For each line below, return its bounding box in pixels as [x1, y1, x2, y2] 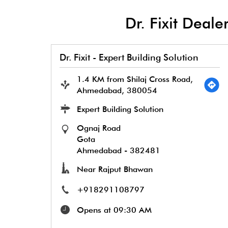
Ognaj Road [76, 123, 121, 133]
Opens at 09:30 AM [76, 205, 152, 215]
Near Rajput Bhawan [76, 164, 153, 175]
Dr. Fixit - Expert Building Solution [59, 52, 198, 63]
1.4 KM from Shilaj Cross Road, [76, 74, 193, 84]
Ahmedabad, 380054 [76, 85, 157, 96]
